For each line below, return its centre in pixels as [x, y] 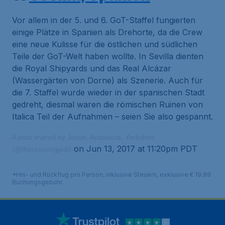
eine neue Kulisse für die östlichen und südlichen [105, 44]
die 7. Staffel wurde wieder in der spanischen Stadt [108, 92]
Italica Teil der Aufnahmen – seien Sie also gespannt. [113, 117]
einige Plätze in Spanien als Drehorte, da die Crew [107, 32]
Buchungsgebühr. [38, 182]
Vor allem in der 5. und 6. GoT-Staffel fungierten [104, 20]
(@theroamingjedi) [42, 149]
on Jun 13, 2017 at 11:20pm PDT [134, 149]
